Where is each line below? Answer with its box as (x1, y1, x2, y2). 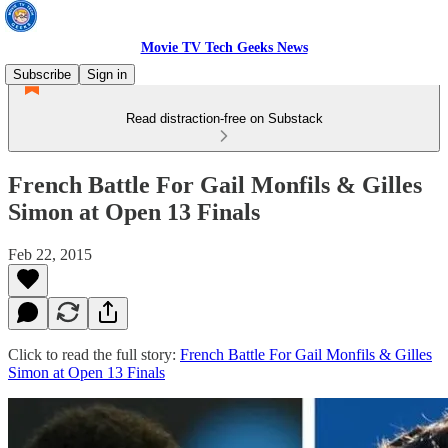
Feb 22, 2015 (8, 245, 92, 263)
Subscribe (13, 67, 71, 82)
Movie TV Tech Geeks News (140, 40, 308, 55)
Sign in (87, 67, 127, 82)
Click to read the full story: (8, 345, 180, 363)
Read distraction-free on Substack (125, 111, 323, 126)
